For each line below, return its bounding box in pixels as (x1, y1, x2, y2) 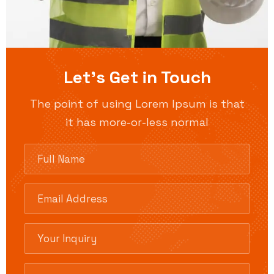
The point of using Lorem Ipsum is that (29, 97, 245, 111)
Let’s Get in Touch (63, 66, 211, 89)
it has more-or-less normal (65, 115, 209, 130)
